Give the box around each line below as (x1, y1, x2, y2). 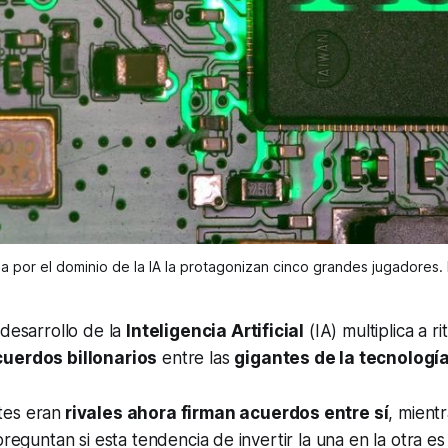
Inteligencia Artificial (126, 320, 305, 341)
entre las (157, 347, 235, 368)
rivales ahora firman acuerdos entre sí (61, 402, 389, 423)
